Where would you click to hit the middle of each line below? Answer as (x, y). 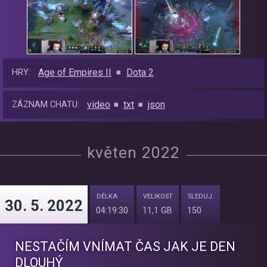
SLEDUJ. (201, 197)
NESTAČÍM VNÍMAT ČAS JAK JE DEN (125, 247)
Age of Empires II (75, 73)
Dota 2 (140, 73)
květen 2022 (133, 153)
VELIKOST (158, 197)
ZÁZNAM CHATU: (46, 105)
